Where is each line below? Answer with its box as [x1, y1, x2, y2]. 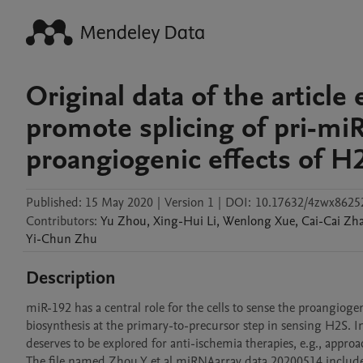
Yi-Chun [26, 230, 75, 248]
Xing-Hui [153, 212, 207, 230]
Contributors [26, 212, 94, 230]
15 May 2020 [85, 194, 153, 211]
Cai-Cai [301, 212, 344, 230]
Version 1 [164, 194, 214, 211]
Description [26, 266, 116, 290]
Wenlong [223, 212, 271, 230]
